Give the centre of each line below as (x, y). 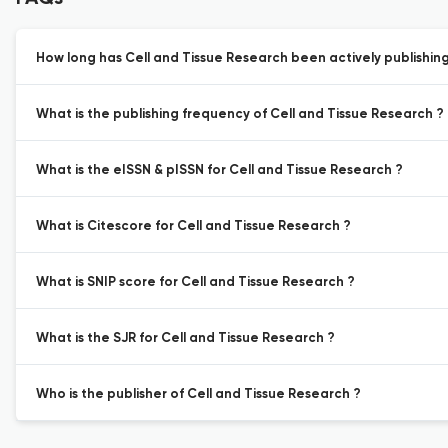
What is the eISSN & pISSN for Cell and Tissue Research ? (219, 170)
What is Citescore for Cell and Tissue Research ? (193, 226)
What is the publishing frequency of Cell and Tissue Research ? (240, 114)
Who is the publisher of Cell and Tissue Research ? (198, 394)
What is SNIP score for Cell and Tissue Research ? (195, 282)
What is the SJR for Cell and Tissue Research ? (185, 338)
